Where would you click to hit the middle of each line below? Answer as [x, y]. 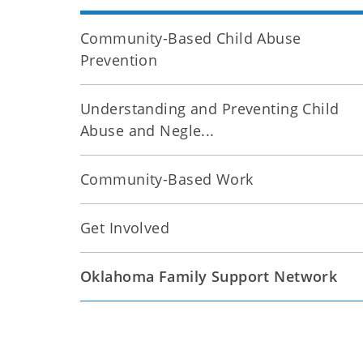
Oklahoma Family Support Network [209, 276]
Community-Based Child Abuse [191, 38]
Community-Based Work [167, 179]
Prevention [119, 60]
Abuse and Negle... [147, 130]
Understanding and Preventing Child [210, 109]
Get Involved [125, 228]
